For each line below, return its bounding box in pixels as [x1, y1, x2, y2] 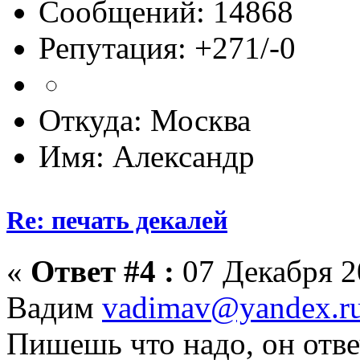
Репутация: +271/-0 [39, 31, 296, 66]
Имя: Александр [39, 139, 255, 174]
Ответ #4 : [31, 253, 174, 288]
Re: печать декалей [6, 205, 227, 235]
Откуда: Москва [39, 103, 251, 138]
